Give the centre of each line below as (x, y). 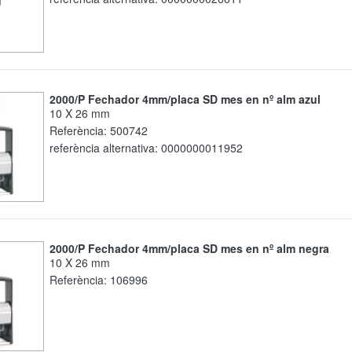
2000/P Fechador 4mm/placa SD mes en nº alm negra (192, 249)
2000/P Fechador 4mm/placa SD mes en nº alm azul (188, 99)
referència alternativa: (105, 148)
